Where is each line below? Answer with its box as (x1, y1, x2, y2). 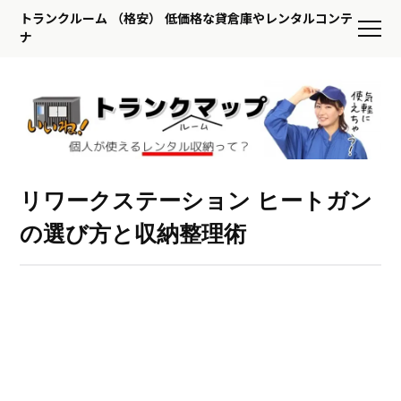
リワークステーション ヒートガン (20, 188, 373, 214)
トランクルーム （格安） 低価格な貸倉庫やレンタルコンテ (20, 10, 354, 28)
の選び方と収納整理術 (20, 221, 247, 247)
